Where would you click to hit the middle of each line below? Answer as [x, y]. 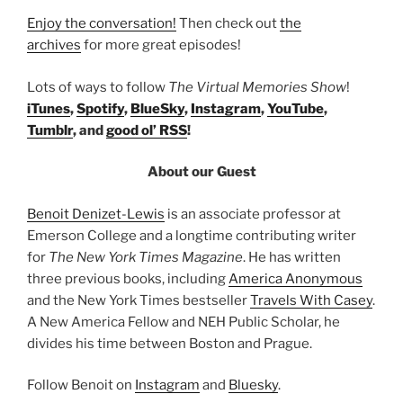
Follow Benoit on [81, 385]
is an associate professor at [253, 214]
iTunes [49, 108]
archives [54, 45]
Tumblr [50, 130]
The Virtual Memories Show [257, 87]
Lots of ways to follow [98, 87]
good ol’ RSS [147, 130]
